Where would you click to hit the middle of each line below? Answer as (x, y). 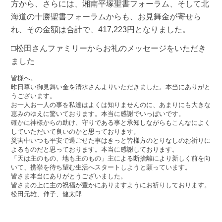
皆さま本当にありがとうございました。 (69, 176)
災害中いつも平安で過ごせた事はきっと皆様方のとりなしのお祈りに (111, 140)
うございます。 (34, 96)
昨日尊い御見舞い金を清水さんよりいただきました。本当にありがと (111, 87)
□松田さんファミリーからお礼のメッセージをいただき (109, 48)
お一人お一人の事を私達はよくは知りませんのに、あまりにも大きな (111, 105)
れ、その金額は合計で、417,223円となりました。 (101, 29)
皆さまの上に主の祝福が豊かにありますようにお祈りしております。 (111, 185)
